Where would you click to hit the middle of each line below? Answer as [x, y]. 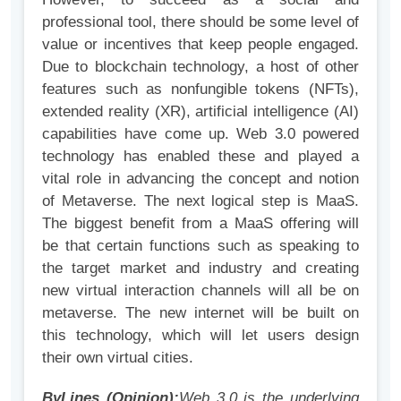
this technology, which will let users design [200, 336]
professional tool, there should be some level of [200, 22]
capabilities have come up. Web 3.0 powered [200, 134]
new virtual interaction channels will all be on [200, 291]
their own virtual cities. [118, 358]
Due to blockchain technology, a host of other [200, 67]
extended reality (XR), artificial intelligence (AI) [200, 112]
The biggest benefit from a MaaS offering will [200, 224]
